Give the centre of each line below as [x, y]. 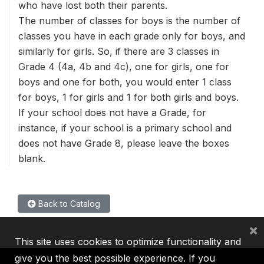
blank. [32, 159]
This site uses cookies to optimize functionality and [128, 242]
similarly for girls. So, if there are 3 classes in [119, 51]
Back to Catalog [68, 204]
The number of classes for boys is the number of [129, 21]
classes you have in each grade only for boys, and [132, 36]
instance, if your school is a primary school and [125, 128]
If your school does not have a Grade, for [112, 113]
